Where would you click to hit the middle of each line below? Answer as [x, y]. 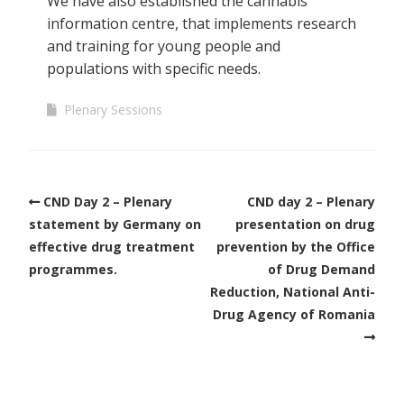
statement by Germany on [115, 224]
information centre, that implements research [202, 23]
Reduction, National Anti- [293, 291]
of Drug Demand [321, 269]
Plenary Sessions [113, 109]
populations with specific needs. [154, 68]
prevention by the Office [296, 246]
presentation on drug [305, 224]
